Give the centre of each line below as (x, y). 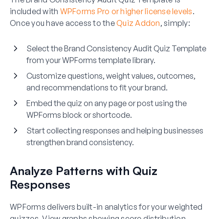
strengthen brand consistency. (80, 142)
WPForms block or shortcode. (79, 115)
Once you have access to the (63, 23)
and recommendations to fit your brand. (97, 87)
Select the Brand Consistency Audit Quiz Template (116, 48)
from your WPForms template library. (91, 60)
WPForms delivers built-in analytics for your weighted (106, 207)
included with (35, 11)
